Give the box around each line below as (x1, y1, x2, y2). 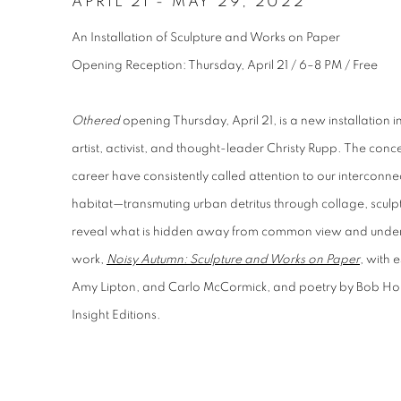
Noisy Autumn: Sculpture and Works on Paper (107, 253, 360, 266)
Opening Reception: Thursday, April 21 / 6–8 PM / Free (72, 59, 378, 72)
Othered (72, 115, 123, 127)
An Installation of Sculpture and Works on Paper (72, 31, 340, 44)
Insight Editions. (72, 309, 161, 321)
